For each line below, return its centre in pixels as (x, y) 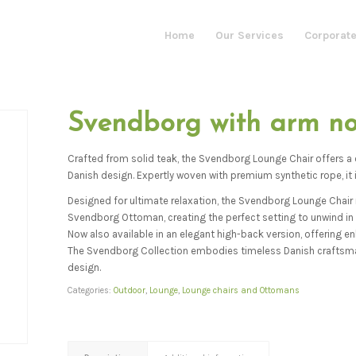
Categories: (91, 291)
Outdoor (130, 291)
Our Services (249, 35)
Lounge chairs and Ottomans (241, 291)
